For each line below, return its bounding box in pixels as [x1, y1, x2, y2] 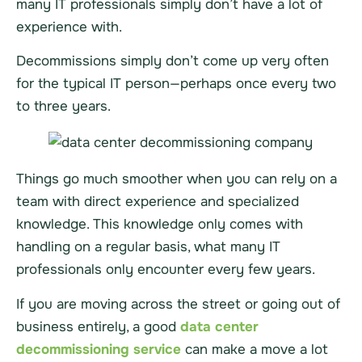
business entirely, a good [16, 318, 180, 335]
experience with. [16, 18, 122, 36]
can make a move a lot [185, 340, 328, 358]
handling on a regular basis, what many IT [16, 238, 280, 256]
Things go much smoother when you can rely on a [16, 170, 337, 188]
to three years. [16, 98, 111, 116]
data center [180, 318, 259, 335]
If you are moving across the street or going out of [16, 295, 340, 313]
